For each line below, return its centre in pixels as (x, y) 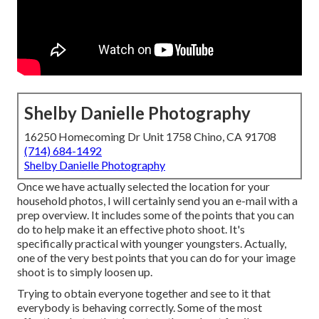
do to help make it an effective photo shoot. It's (131, 229)
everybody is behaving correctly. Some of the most (140, 308)
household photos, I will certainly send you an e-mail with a (157, 201)
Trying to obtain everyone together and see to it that (144, 293)
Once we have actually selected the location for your (143, 187)
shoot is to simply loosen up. (85, 272)
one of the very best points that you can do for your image (156, 258)
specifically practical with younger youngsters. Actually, (152, 244)
